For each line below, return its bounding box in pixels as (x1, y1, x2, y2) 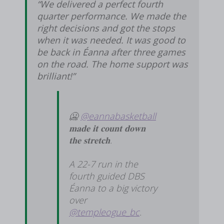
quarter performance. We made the (37, 9, 186, 22)
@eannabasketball (80, 109, 156, 122)
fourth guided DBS (69, 169, 144, 182)
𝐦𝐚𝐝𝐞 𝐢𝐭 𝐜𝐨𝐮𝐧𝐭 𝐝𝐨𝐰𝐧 (69, 121, 145, 134)
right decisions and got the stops (37, 21, 175, 34)
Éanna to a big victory (69, 181, 157, 194)
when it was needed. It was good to (37, 33, 185, 46)
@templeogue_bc (69, 205, 139, 218)
